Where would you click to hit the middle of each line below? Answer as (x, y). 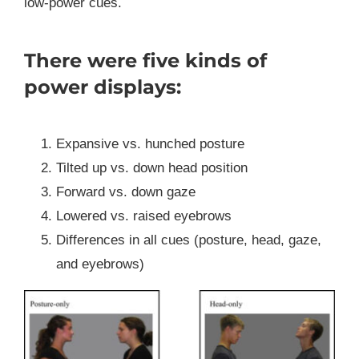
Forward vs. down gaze (125, 192)
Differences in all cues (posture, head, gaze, (188, 240)
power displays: (102, 87)
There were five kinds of (145, 61)
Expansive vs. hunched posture (150, 144)
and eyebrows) (100, 264)
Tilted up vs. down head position (151, 168)
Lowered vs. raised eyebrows (143, 216)
